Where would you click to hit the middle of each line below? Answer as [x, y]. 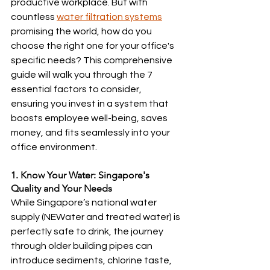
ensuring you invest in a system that [91, 104]
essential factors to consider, [77, 89]
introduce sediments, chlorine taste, [92, 260]
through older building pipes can [83, 246]
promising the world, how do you [82, 31]
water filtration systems [109, 17]
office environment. [54, 147]
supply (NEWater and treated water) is [96, 217]
